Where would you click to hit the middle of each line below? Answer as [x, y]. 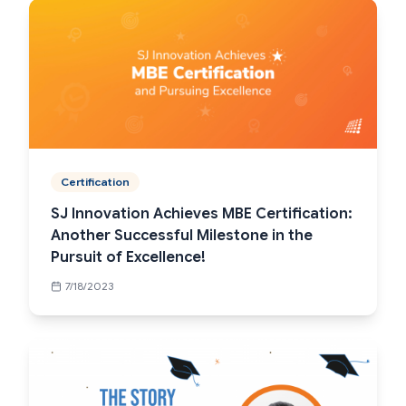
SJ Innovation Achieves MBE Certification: [202, 213]
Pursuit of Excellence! [128, 257]
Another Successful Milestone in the [182, 235]
